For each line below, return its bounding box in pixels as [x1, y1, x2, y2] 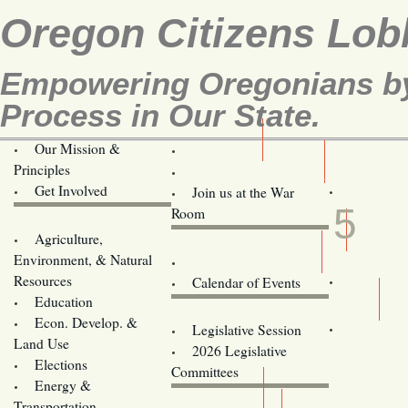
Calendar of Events [191, 272, 301, 291]
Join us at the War [191, 182, 294, 201]
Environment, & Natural [14, 250, 152, 269]
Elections [34, 354, 87, 373]
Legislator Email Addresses [179, 298, 337, 318]
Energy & [34, 375, 91, 394]
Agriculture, [34, 229, 103, 248]
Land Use [14, 333, 69, 352]
